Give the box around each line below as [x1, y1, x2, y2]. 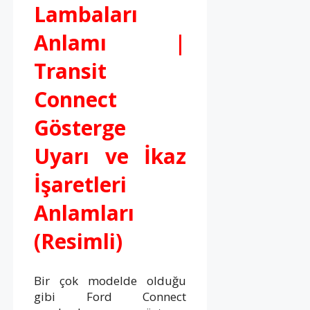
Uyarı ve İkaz [34, 141, 187, 170]
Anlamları [34, 198, 134, 227]
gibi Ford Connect [34, 288, 187, 304]
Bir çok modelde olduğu [34, 272, 187, 289]
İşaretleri [34, 170, 127, 199]
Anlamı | [34, 28, 187, 57]
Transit [34, 56, 107, 85]
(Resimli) [34, 226, 122, 255]
